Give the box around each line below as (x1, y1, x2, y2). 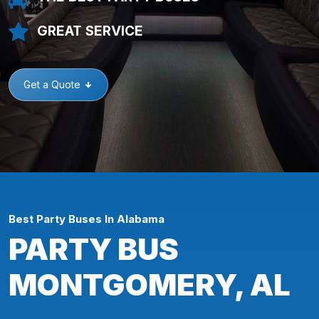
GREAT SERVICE (37, 23, 143, 39)
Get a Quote (23, 78, 83, 90)
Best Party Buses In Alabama (9, 212, 164, 226)
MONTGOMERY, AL (9, 266, 291, 303)
